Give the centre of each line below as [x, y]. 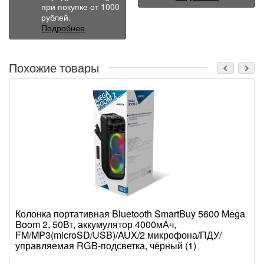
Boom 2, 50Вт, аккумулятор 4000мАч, [96, 224]
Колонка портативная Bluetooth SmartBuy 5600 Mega [130, 213]
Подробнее [63, 27]
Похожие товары [54, 67]
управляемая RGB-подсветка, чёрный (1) [106, 245]
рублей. [56, 17]
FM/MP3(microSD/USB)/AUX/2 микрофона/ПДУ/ [118, 235]
